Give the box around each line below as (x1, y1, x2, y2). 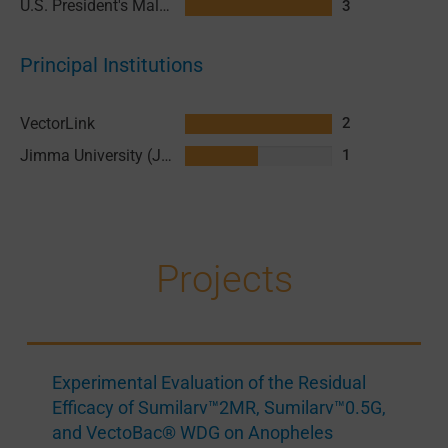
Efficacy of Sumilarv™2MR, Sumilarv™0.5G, (51, 396, 386, 418)
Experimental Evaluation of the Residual (51, 371, 366, 393)
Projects (155, 256, 293, 301)
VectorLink (19, 113, 95, 133)
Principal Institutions (19, 53, 203, 78)
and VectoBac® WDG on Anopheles (51, 421, 333, 443)
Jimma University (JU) (160, 145, 172, 165)
